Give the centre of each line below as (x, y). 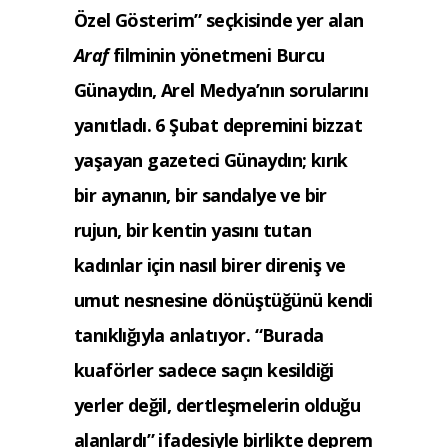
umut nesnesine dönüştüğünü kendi (223, 299)
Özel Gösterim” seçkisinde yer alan (219, 19)
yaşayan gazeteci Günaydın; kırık (211, 159)
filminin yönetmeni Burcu (219, 54)
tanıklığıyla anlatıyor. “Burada (199, 334)
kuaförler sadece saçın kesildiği (204, 369)
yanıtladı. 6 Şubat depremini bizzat (218, 124)
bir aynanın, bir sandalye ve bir (200, 194)
